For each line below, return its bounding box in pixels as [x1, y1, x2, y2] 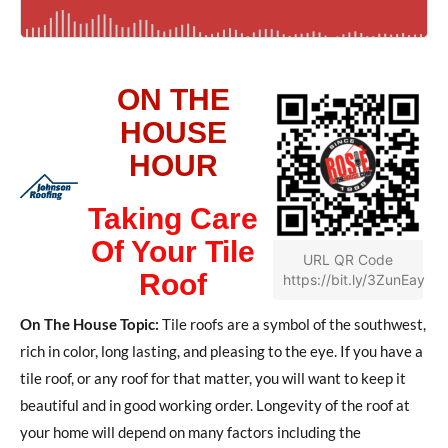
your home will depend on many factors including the [20, 422, 361, 441]
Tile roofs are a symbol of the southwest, [159, 314, 426, 333]
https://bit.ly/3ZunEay [283, 270, 425, 288]
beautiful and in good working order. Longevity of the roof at [20, 395, 410, 414]
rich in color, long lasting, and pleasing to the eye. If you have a [20, 341, 423, 360]
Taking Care [88, 201, 258, 235]
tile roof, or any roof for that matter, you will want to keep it [20, 368, 406, 387]
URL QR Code [303, 250, 393, 268]
